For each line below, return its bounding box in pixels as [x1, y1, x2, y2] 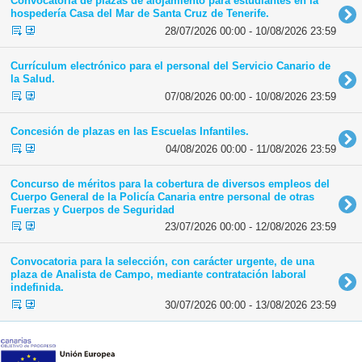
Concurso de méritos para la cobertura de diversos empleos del [11, 177, 330, 190]
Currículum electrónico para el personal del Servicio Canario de [11, 59, 330, 72]
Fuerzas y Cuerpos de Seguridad [11, 203, 175, 216]
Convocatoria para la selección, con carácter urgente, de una [11, 255, 314, 268]
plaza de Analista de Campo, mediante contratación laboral [11, 268, 306, 281]
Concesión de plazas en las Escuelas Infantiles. [11, 124, 249, 137]
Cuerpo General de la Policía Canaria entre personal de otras [11, 190, 314, 203]
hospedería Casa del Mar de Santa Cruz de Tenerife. [11, 6, 269, 19]
